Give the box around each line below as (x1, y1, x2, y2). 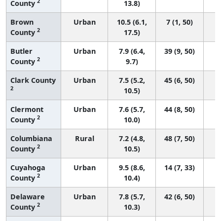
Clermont (10, 104, 43, 114)
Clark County (10, 75, 56, 85)
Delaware (10, 191, 45, 201)
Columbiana (10, 133, 52, 143)
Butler (10, 46, 33, 56)
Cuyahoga (10, 162, 45, 172)
